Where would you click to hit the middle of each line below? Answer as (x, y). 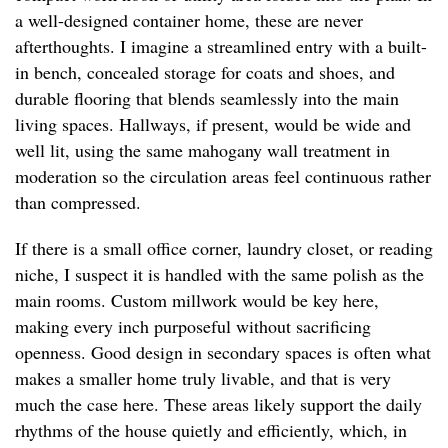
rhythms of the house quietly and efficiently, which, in (211, 430)
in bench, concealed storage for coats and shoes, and (205, 72)
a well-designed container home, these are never (189, 20)
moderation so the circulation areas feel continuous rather (223, 176)
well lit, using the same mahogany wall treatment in (202, 150)
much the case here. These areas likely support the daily (218, 404)
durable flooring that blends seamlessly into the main (207, 98)
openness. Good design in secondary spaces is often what (223, 352)
